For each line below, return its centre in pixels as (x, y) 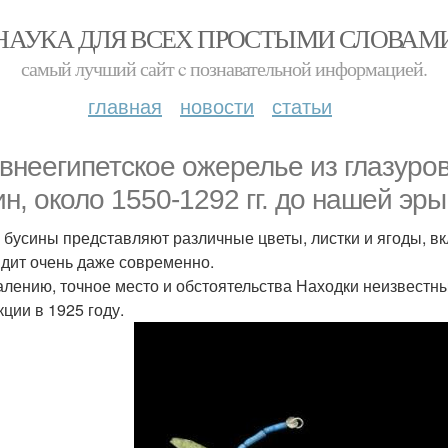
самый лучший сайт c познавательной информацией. (224, 68)
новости (217, 105)
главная (125, 105)
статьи (302, 105)
